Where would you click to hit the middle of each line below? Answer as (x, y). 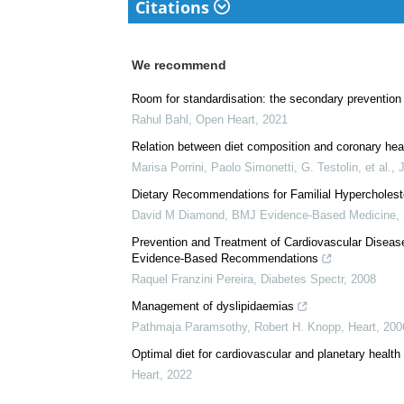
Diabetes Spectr (302, 370)
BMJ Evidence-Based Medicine (314, 306)
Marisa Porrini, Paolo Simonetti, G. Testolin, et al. (262, 258)
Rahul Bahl (160, 210)
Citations (174, 98)
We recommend (179, 156)
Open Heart (225, 210)
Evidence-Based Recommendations (225, 349)
